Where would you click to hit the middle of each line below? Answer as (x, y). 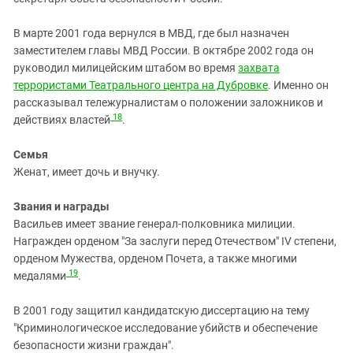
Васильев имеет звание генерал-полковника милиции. (154, 224)
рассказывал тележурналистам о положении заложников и (168, 103)
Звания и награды (61, 207)
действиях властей (62, 120)
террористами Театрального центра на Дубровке (141, 85)
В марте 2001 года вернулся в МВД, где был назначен (151, 33)
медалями (40, 276)
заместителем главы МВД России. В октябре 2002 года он (163, 51)
